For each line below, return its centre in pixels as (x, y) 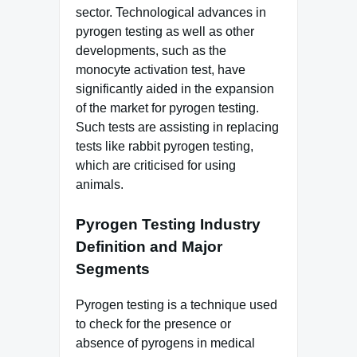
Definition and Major (149, 246)
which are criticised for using (156, 165)
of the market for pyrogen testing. (167, 108)
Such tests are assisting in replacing (177, 127)
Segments (113, 269)
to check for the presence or (153, 324)
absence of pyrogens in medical (165, 343)
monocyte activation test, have (161, 69)
